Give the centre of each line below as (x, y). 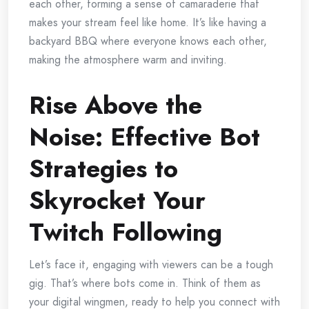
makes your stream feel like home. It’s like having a (148, 23)
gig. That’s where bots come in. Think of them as (145, 283)
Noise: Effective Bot (144, 137)
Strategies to (103, 169)
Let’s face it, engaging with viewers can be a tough (151, 265)
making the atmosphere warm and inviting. (128, 60)
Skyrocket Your (117, 201)
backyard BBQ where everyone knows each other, (148, 41)
